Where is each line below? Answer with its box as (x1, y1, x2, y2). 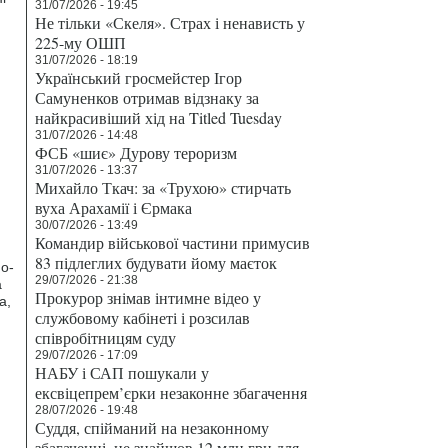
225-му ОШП (35, 32, 126, 53)
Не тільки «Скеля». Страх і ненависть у (35, 12, 305, 33)
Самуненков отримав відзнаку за (35, 87, 259, 108)
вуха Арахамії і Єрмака (35, 197, 192, 218)
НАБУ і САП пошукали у (35, 362, 209, 383)
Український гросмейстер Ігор (35, 67, 242, 88)
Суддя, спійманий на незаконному (35, 417, 269, 438)
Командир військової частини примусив (35, 232, 310, 253)
